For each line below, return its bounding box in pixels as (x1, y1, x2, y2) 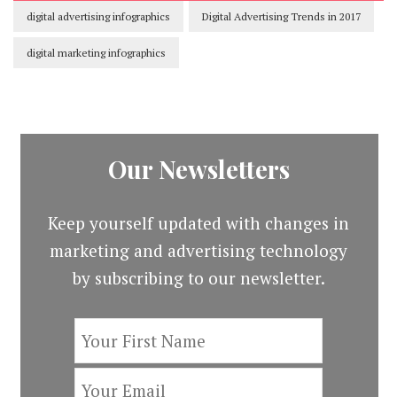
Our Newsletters (107, 152, 290, 185)
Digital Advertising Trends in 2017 (202, 9, 361, 23)
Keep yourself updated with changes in (48, 211, 349, 234)
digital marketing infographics (27, 45, 166, 59)
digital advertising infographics (27, 9, 170, 23)
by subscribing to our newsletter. (72, 266, 325, 289)
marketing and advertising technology (50, 238, 347, 261)
